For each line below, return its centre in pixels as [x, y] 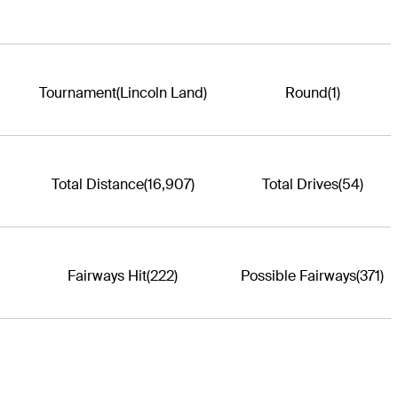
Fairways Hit [107, 275]
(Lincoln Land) [161, 92]
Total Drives [300, 184]
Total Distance [97, 184]
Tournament [77, 92]
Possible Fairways [299, 275]
